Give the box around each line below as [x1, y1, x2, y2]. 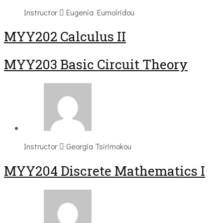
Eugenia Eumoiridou [66, 6, 134, 17]
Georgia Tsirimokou [66, 141, 131, 152]
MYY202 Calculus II [4, 28, 126, 45]
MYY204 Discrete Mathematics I [4, 162, 205, 179]
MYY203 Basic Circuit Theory [4, 55, 188, 73]
